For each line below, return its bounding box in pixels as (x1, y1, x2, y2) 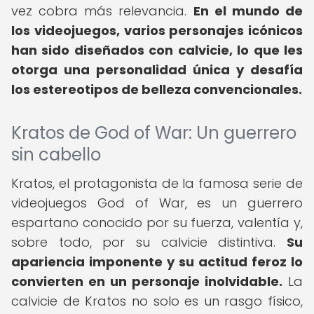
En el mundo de (193, 2, 303, 20)
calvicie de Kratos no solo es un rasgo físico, (11, 292, 303, 310)
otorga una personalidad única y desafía (11, 61, 303, 78)
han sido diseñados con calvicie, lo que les (11, 41, 303, 59)
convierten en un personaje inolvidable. (11, 273, 282, 290)
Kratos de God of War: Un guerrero (11, 121, 296, 144)
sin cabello (11, 143, 101, 166)
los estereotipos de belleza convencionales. (11, 81, 302, 98)
